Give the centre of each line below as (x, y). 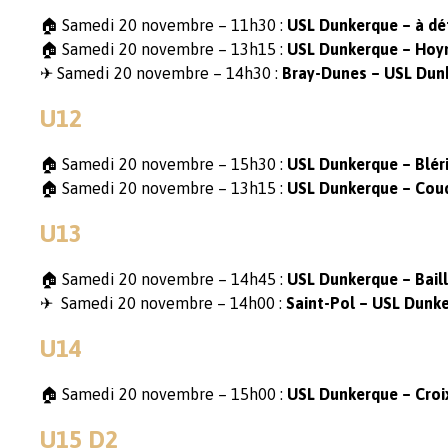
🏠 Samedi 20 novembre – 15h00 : (163, 394)
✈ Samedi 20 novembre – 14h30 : (161, 73)
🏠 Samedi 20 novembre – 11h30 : (163, 25)
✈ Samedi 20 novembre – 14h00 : (163, 303)
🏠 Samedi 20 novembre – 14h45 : (163, 279)
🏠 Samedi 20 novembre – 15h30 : (163, 164)
